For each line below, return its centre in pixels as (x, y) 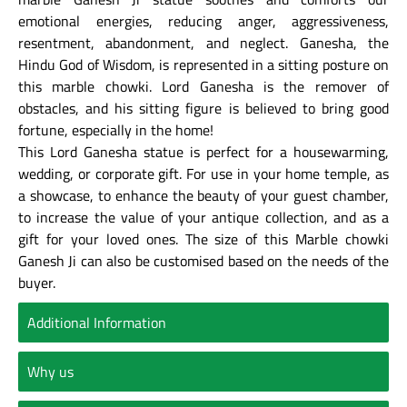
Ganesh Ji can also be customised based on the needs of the (203, 260)
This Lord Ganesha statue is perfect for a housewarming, (203, 151)
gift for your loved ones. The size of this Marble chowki (203, 238)
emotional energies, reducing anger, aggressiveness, (203, 20)
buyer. (37, 282)
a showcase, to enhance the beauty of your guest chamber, (203, 195)
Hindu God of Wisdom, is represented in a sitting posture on (203, 64)
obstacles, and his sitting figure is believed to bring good (203, 108)
